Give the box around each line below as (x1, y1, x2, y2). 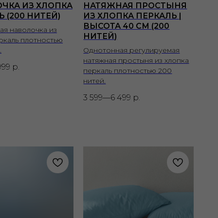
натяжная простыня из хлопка (83, 55, 189, 65)
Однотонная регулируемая (83, 45, 180, 54)
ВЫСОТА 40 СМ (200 (83, 21, 170, 31)
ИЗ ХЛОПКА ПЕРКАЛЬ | (83, 11, 182, 20)
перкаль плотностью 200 (83, 66, 172, 75)
